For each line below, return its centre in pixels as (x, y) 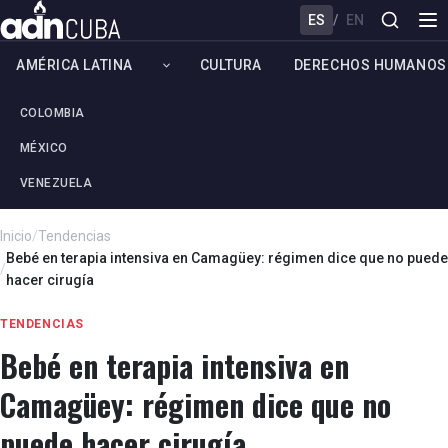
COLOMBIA (52, 113)
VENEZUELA (56, 183)
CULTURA (230, 65)
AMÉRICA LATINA (74, 65)
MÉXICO (44, 148)
